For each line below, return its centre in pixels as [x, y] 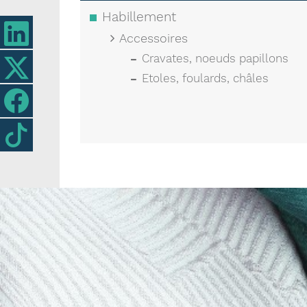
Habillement [139, 17]
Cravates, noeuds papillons [215, 58]
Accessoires [153, 38]
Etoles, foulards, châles [205, 78]
